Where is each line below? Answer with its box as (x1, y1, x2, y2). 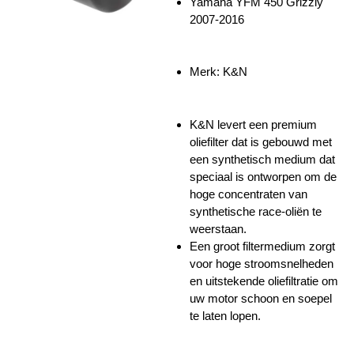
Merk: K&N (190, 65, 247, 79)
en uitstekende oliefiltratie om (190, 273, 338, 288)
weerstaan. (190, 221, 247, 235)
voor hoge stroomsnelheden (190, 256, 333, 270)
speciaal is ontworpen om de (190, 169, 337, 183)
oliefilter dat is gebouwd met (190, 134, 332, 149)
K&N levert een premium (190, 117, 317, 131)
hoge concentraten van (190, 186, 307, 201)
